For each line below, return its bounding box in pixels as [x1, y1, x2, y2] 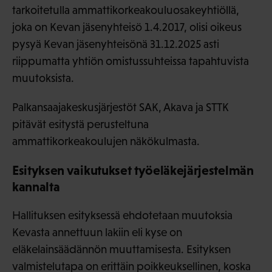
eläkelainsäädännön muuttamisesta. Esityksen [12, 243, 231, 256]
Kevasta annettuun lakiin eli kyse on [12, 226, 182, 239]
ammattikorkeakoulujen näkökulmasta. [12, 135, 200, 148]
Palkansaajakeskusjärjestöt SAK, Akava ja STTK [12, 101, 229, 114]
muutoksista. [12, 72, 74, 85]
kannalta [12, 179, 60, 195]
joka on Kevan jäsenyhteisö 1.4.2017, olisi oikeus [12, 21, 242, 34]
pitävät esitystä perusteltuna [12, 118, 149, 131]
